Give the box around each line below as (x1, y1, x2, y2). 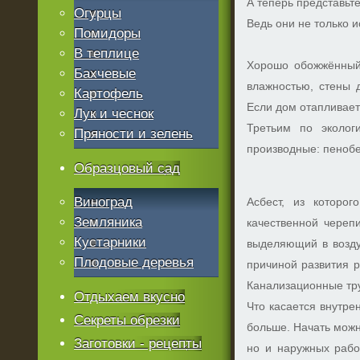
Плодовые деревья (74, 255, 194, 270)
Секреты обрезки (74, 313, 181, 328)
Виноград (74, 194, 133, 210)
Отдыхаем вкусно (74, 289, 186, 305)
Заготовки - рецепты (74, 336, 202, 351)
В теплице (74, 46, 140, 61)
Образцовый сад (74, 161, 181, 176)
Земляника (74, 215, 143, 230)
